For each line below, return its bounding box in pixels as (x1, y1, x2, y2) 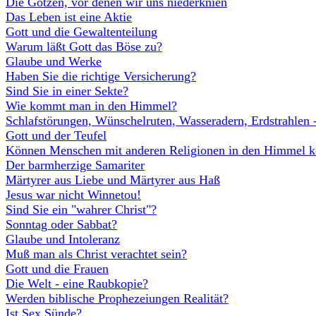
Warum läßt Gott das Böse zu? (6, 39, 162, 54)
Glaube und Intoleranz (6, 232, 120, 246)
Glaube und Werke (6, 54, 102, 68)
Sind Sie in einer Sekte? (6, 84, 128, 98)
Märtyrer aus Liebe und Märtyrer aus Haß (6, 173, 220, 187)
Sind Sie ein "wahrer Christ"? (6, 202, 157, 217)
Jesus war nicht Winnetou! (6, 188, 141, 202)
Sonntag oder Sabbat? (6, 217, 117, 231)
